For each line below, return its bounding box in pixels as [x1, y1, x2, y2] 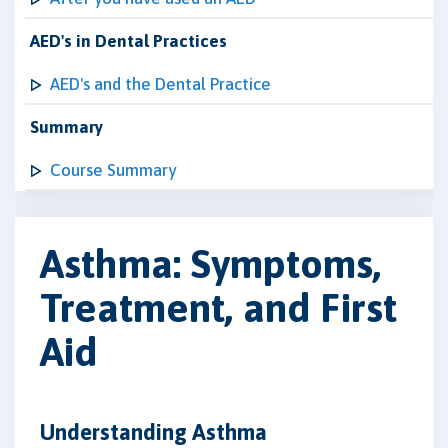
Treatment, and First [40, 284, 397, 330]
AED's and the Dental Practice [50, 74, 271, 94]
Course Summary [50, 160, 176, 180]
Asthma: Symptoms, [40, 240, 381, 286]
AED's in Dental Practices [30, 31, 227, 51]
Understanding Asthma [40, 418, 267, 445]
